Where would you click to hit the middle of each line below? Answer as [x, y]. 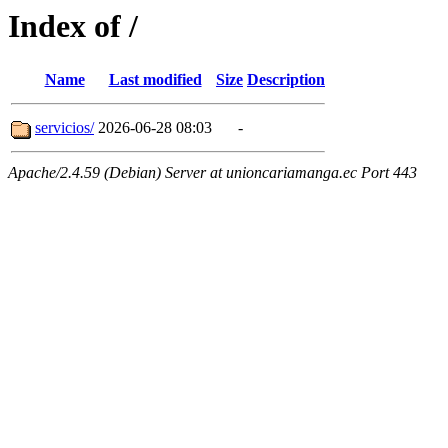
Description [286, 80]
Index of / [73, 26]
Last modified [155, 80]
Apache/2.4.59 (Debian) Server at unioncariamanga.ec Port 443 [212, 173]
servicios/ [64, 128]
